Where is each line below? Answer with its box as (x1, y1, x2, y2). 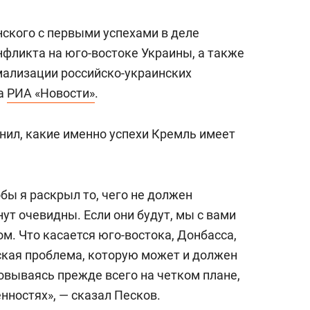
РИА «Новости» (7, 86, 95, 100)
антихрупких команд (169, 17, 293, 32)
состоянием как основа (169, 1, 308, 17)
